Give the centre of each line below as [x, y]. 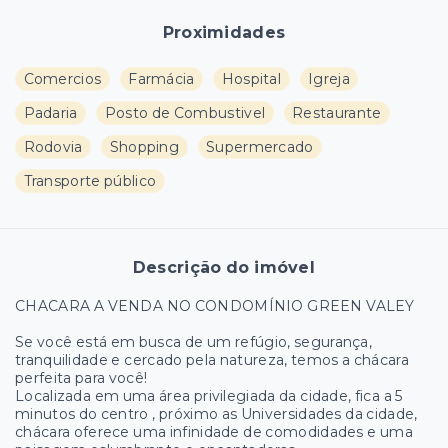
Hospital [251, 79]
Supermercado [260, 147]
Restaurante [337, 113]
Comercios [62, 79]
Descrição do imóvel [224, 267]
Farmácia [161, 79]
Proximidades [224, 32]
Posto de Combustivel [185, 113]
